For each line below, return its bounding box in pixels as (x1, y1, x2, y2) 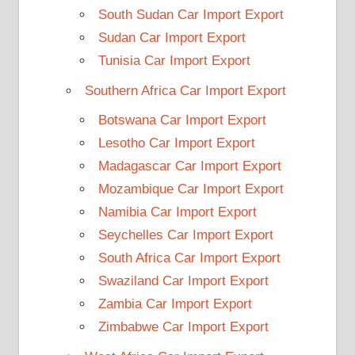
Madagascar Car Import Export (97, 158, 281, 174)
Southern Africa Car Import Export (84, 82, 286, 98)
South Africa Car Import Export (97, 250, 281, 266)
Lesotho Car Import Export (97, 136, 255, 151)
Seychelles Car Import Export (97, 227, 273, 243)
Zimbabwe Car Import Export (97, 319, 269, 335)
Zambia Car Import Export (97, 296, 252, 312)
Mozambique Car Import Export (97, 181, 284, 197)
